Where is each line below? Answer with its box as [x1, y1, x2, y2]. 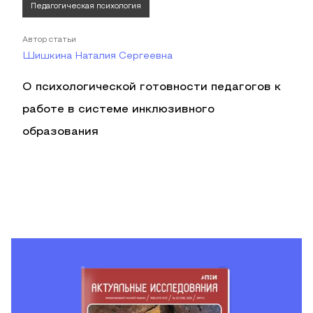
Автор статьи [22, 36, 76, 43]
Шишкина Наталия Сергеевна [22, 52, 173, 61]
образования [22, 127, 99, 137]
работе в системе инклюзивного [22, 105, 214, 115]
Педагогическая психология [31, 3, 141, 10]
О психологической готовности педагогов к [22, 82, 281, 92]
